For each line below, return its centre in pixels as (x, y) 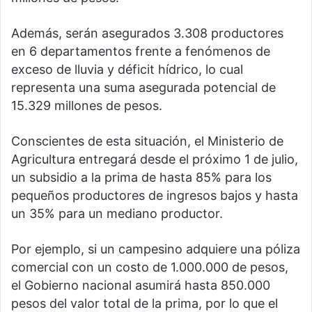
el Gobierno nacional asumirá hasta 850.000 (141, 286)
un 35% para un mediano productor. (117, 214)
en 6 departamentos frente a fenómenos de (141, 52)
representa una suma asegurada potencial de (143, 88)
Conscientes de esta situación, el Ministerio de (147, 141)
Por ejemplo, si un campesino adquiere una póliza (156, 249)
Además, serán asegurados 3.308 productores (147, 33)
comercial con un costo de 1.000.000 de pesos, (150, 267)
